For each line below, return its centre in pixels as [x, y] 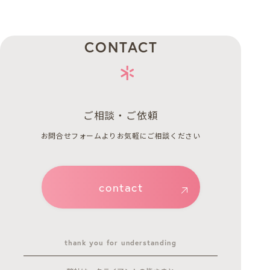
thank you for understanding [121, 243]
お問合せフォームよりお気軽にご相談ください [121, 136]
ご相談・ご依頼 [121, 115]
